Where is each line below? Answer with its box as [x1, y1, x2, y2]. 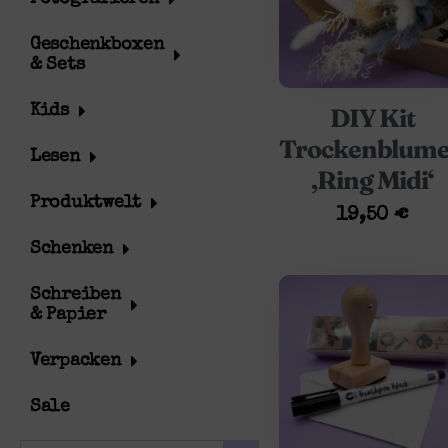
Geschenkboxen [30, 36, 164, 54]
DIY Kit [330, 102, 415, 133]
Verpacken [30, 352, 121, 370]
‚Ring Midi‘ [310, 164, 435, 195]
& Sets [30, 56, 85, 74]
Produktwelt [30, 194, 142, 212]
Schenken [30, 240, 113, 258]
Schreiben [30, 286, 121, 304]
